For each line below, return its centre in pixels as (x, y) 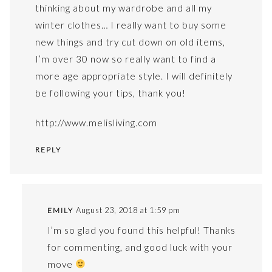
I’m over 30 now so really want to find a (125, 59)
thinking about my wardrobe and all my (123, 8)
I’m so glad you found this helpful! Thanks (141, 230)
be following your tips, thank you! (110, 93)
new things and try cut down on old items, (130, 42)
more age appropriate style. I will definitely (134, 76)
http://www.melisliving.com (96, 122)
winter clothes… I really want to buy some (131, 25)
